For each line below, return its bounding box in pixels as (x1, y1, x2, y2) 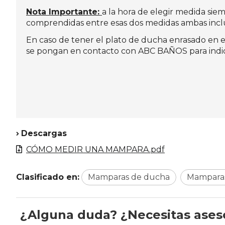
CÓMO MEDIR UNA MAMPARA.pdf (26, 145, 165, 155)
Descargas (21, 129, 67, 139)
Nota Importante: (26, 7, 102, 17)
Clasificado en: (16, 172, 79, 182)
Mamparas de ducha (88, 172, 170, 182)
